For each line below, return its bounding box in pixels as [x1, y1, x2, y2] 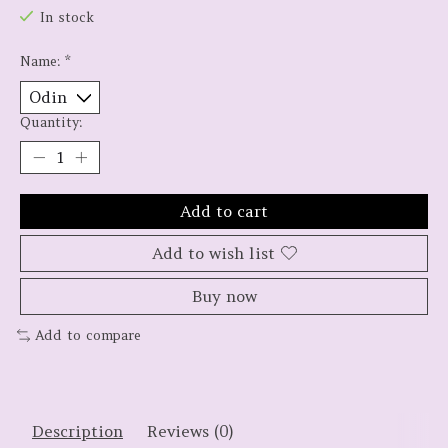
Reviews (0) [147, 420, 234, 441]
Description [32, 420, 123, 441]
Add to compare [34, 326, 141, 344]
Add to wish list [151, 242, 275, 263]
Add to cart [180, 200, 268, 221]
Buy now [191, 285, 257, 306]
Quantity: [20, 113, 82, 131]
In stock [39, 9, 94, 27]
